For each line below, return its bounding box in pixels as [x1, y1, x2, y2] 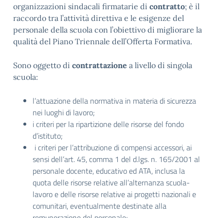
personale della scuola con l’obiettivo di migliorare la [13, 25, 202, 35]
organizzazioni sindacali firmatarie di [13, 1, 149, 11]
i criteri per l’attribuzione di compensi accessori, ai [33, 142, 192, 153]
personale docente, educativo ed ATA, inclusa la [33, 165, 185, 177]
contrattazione [72, 60, 127, 70]
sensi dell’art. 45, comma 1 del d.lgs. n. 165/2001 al [33, 153, 200, 165]
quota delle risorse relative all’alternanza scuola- [33, 177, 190, 188]
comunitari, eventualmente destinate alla [33, 200, 166, 212]
